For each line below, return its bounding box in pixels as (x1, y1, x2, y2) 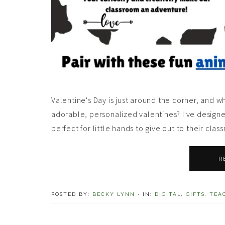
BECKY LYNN (92, 191, 135, 197)
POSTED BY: (51, 191, 92, 197)
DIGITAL (155, 191, 181, 197)
